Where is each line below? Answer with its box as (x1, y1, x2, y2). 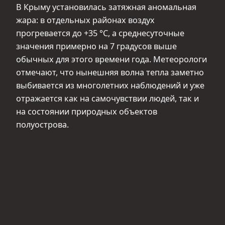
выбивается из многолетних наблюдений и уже (16, 80, 204, 91)
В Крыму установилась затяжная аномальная (16, 2, 196, 13)
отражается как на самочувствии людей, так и (16, 93, 199, 104)
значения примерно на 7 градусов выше (16, 41, 177, 52)
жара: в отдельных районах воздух (16, 15, 155, 26)
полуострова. (16, 119, 69, 131)
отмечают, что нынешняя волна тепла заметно (16, 67, 204, 78)
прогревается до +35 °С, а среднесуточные (16, 28, 184, 39)
